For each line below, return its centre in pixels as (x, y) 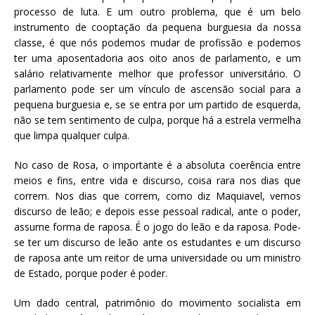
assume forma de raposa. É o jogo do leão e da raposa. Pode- (157, 226)
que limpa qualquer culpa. (72, 135)
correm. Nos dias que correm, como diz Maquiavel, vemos (157, 195)
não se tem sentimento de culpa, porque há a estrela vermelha (157, 120)
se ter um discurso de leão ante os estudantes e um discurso (157, 242)
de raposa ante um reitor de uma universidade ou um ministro (157, 257)
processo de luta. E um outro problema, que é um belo (157, 11)
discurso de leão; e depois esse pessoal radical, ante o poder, (157, 211)
